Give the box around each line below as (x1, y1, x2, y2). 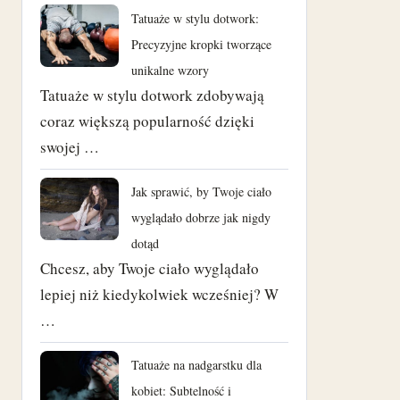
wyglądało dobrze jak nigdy (131, 208, 271, 226)
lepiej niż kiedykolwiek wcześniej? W (40, 283, 279, 304)
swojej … (40, 136, 99, 157)
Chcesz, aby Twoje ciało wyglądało (40, 257, 259, 279)
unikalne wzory (131, 61, 209, 79)
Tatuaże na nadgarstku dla (131, 355, 262, 373)
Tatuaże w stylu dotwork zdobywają (40, 84, 264, 105)
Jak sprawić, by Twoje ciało (131, 182, 271, 200)
